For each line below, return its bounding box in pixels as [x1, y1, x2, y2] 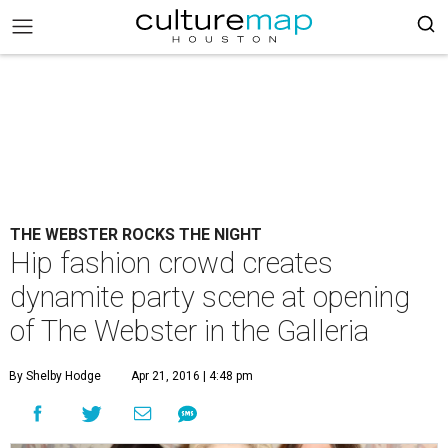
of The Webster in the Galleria [10, 314, 369, 348]
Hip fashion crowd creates [10, 246, 333, 280]
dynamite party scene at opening [10, 280, 410, 314]
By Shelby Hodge [9, 369, 101, 383]
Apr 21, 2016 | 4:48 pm [131, 369, 253, 383]
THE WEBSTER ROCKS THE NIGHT [10, 225, 262, 244]
